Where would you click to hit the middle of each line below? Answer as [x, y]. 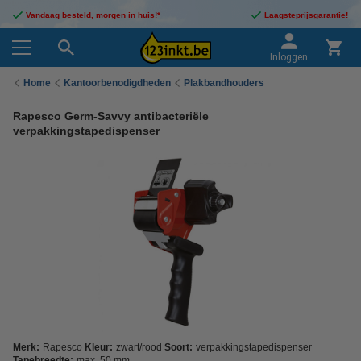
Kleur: [99, 347]
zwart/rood [139, 347]
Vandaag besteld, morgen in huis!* [93, 15]
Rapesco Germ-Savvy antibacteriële [111, 116]
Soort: [178, 347]
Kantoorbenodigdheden [117, 83]
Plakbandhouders [224, 83]
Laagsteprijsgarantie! [306, 15]
